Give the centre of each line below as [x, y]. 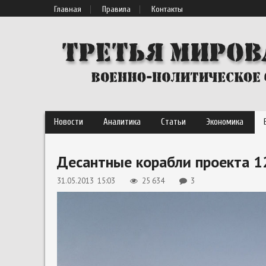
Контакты [167, 9]
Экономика [225, 122]
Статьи [173, 122]
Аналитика [122, 122]
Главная [68, 9]
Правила [116, 9]
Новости [69, 122]
